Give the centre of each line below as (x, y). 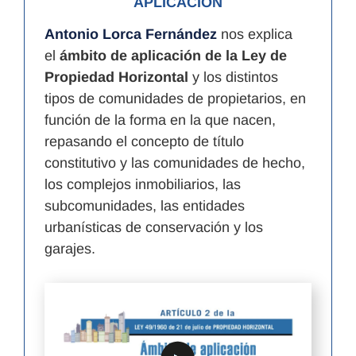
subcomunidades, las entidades (145, 205)
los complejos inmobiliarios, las (143, 184)
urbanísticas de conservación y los (154, 227)
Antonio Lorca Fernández (131, 34)
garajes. (70, 248)
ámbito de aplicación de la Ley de (173, 55)
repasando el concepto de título (144, 141)
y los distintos (235, 77)
